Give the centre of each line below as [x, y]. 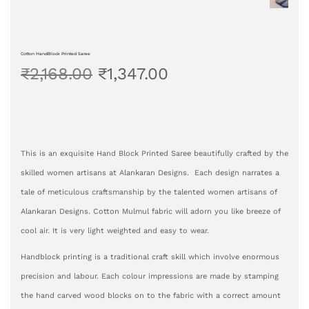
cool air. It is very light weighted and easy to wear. [115, 230]
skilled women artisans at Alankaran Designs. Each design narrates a [150, 172]
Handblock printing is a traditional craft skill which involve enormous [150, 257]
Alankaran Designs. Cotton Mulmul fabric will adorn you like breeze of [151, 211]
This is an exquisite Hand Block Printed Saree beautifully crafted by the [154, 153]
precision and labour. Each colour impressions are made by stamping [150, 276]
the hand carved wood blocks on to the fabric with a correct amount [151, 295]
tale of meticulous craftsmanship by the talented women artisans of [149, 192]
